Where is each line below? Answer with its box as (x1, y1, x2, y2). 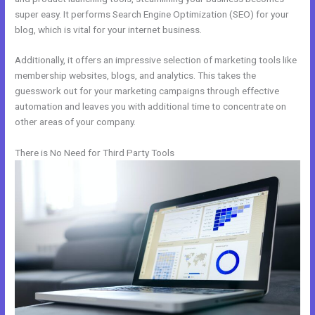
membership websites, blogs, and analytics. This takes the (15, 70, 257, 82)
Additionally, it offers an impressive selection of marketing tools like (15, 54, 297, 66)
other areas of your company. (15, 116, 136, 128)
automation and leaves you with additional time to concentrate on (15, 101, 287, 112)
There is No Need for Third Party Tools (15, 147, 175, 159)
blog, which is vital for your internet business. (15, 23, 202, 35)
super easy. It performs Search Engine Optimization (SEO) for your (15, 8, 290, 20)
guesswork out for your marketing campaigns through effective (15, 85, 280, 97)
